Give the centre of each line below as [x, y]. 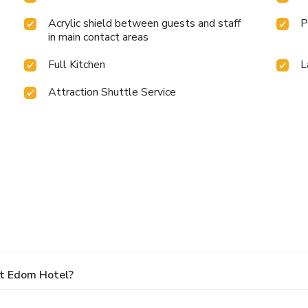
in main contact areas [99, 37]
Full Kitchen [77, 65]
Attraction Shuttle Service [112, 92]
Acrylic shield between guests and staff [145, 24]
